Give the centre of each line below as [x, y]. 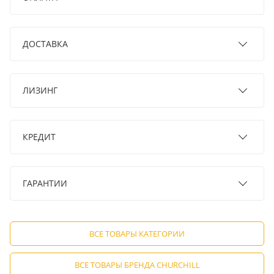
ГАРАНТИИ [45, 183]
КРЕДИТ [39, 137]
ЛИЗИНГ [40, 91]
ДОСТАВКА [45, 44]
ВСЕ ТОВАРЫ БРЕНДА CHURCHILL [137, 265]
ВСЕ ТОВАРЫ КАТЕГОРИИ [137, 234]
